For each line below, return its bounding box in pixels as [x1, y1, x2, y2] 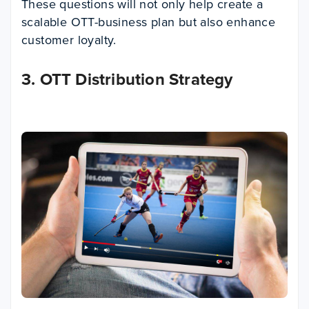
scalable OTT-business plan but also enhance [21, 12, 276, 31]
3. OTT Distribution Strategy [21, 66, 233, 92]
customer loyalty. [21, 30, 117, 49]
